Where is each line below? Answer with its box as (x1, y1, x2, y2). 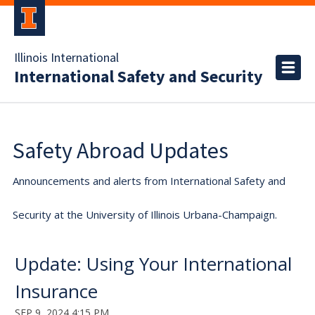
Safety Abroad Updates (13, 136, 229, 165)
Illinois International (14, 49, 119, 67)
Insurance (15, 278, 98, 304)
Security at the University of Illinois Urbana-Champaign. (13, 207, 277, 221)
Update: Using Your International (15, 251, 292, 276)
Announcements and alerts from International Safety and (13, 174, 285, 188)
